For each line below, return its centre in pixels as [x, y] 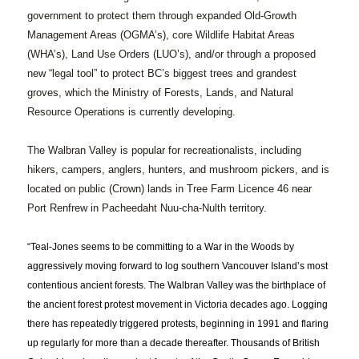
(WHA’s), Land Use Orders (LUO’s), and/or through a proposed [171, 54]
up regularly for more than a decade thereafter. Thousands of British [173, 343]
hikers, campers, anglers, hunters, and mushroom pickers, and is [178, 170]
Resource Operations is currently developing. [131, 112]
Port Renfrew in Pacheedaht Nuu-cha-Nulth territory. [148, 208]
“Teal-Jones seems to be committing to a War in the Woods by [160, 247]
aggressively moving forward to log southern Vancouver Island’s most [177, 266]
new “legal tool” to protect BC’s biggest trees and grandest [161, 74]
